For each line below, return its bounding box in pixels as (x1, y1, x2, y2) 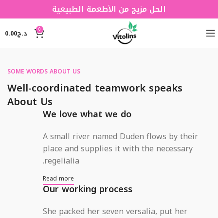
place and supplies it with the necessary (42, 141, 193, 156)
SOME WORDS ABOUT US (7, 66, 80, 77)
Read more (42, 173, 74, 184)
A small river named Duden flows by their (42, 129, 198, 144)
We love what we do (42, 106, 131, 123)
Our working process (42, 181, 132, 198)
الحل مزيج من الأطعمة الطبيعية (52, 1, 166, 17)
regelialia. (44, 153, 79, 168)
